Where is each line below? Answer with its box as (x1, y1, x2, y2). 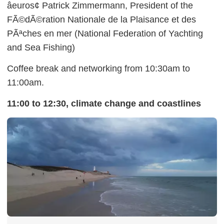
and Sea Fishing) (7, 42, 75, 52)
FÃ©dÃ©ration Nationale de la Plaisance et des (7, 14, 196, 24)
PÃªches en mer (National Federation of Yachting (7, 28, 203, 38)
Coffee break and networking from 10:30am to (7, 63, 190, 73)
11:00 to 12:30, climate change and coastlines (7, 98, 201, 108)
